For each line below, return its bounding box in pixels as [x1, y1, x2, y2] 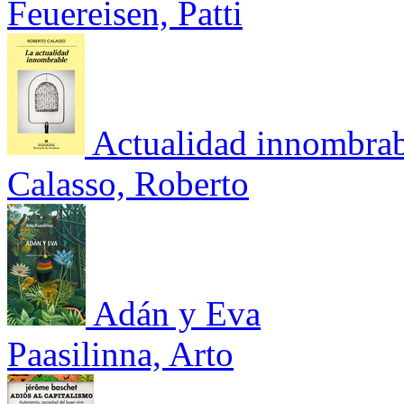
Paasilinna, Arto [7, 334, 234, 373]
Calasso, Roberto [7, 163, 249, 203]
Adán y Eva [93, 293, 261, 333]
